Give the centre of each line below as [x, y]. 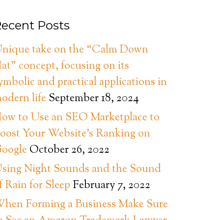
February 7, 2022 [111, 186]
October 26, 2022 [69, 150]
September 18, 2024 [94, 99]
